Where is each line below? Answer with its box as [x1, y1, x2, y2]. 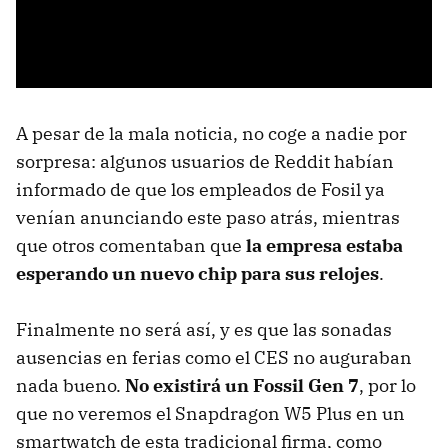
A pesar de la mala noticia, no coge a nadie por [16, 121, 407, 145]
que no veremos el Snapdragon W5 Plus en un [16, 401, 405, 425]
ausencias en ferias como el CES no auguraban [16, 345, 412, 369]
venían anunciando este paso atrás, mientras [16, 205, 400, 229]
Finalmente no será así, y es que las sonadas [16, 317, 392, 341]
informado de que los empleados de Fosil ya [16, 177, 385, 201]
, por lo [359, 373, 416, 397]
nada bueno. [16, 373, 125, 397]
